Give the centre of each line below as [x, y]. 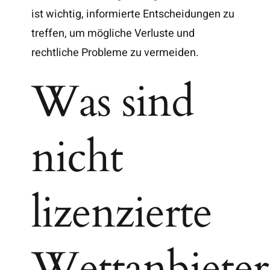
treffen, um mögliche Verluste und [113, 33]
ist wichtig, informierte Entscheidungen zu [133, 14]
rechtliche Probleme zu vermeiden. [115, 52]
